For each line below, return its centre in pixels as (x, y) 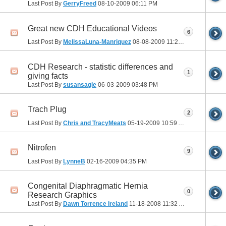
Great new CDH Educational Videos (92, 28)
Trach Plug (47, 109)
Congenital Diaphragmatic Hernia (88, 186)
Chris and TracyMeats (95, 123)
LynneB (74, 161)
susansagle (80, 84)
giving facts (48, 76)
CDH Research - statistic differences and (100, 67)
